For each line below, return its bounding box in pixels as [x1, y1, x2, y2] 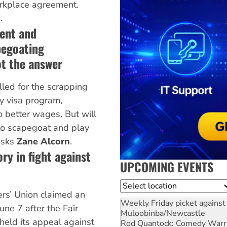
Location [120, 179, 153, 191]
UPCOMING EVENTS [120, 157, 213, 176]
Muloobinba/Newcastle [121, 207, 205, 219]
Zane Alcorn [16, 135, 70, 148]
